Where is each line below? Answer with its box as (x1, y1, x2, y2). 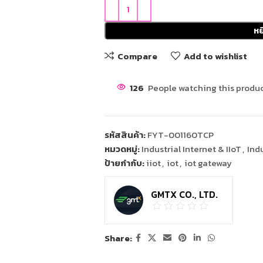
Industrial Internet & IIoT (141, 142, 241, 156)
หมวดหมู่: (104, 142, 140, 156)
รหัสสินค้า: (104, 128, 147, 142)
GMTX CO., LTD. (150, 187, 218, 202)
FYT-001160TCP (147, 128, 214, 142)
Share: (104, 231, 132, 245)
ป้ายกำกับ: (104, 156, 144, 170)
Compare (117, 49, 157, 63)
